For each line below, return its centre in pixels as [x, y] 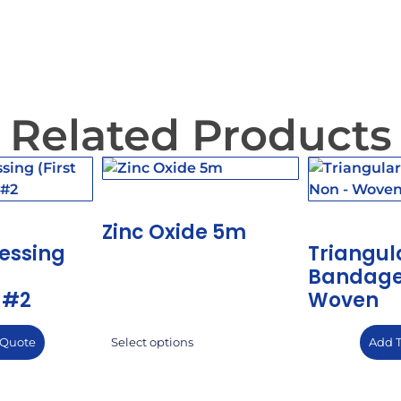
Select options [152, 343]
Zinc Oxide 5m [174, 233]
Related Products [200, 136]
